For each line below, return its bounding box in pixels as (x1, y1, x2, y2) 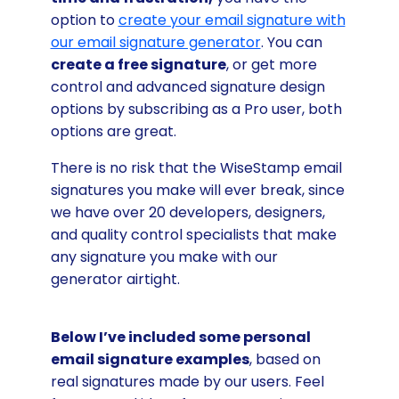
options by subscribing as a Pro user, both (50, 99, 342, 119)
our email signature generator (50, 32, 261, 53)
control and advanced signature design (50, 77, 325, 97)
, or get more (225, 54, 317, 75)
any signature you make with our (50, 247, 278, 267)
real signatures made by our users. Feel (50, 371, 324, 392)
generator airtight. (50, 269, 180, 289)
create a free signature (50, 54, 226, 75)
